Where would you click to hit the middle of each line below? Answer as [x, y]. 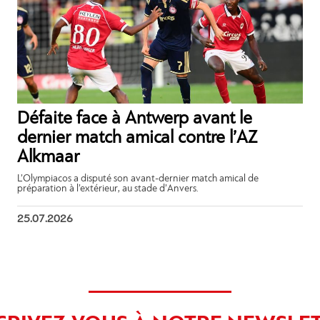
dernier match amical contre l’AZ [137, 138]
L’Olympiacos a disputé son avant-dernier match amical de [138, 179]
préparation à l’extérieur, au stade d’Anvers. [108, 189]
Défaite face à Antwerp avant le [135, 119]
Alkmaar [49, 157]
